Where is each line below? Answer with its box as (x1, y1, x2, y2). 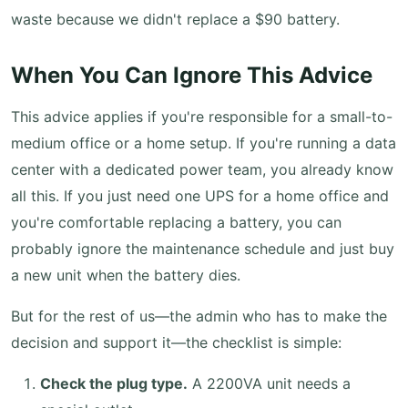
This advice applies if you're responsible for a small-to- (11, 107, 393, 126)
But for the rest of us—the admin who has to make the (11, 307, 387, 325)
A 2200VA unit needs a (188, 374, 351, 393)
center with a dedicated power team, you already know (11, 160, 393, 178)
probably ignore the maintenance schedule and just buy (11, 240, 394, 258)
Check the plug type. (40, 374, 188, 393)
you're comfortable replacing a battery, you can (11, 213, 342, 231)
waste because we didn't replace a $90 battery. (11, 10, 340, 28)
